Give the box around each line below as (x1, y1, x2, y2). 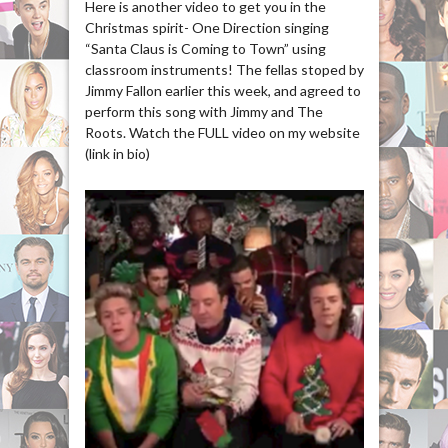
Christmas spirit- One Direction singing (84, 19, 329, 37)
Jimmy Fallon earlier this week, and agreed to (84, 82, 361, 100)
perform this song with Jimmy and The (84, 103, 323, 121)
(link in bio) (84, 145, 150, 163)
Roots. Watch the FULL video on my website (84, 124, 360, 142)
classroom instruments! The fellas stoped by (84, 61, 364, 79)
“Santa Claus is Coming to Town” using (84, 40, 326, 58)
